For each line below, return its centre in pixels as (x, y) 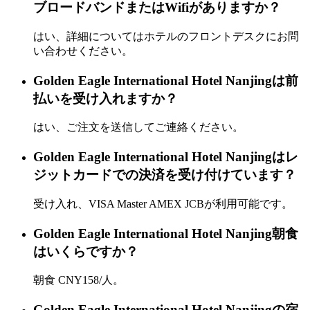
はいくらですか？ (86, 251)
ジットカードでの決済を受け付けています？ (165, 175)
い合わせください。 (83, 51)
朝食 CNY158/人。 (79, 280)
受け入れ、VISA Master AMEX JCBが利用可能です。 (163, 203)
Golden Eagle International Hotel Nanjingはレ (166, 157)
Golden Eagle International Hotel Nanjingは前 (166, 80)
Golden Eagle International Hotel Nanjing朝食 (166, 233)
